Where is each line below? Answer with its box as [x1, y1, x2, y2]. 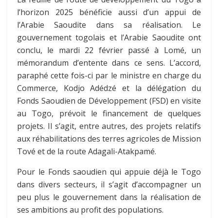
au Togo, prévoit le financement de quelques [17, 108, 201, 119]
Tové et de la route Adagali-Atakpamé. [17, 145, 156, 157]
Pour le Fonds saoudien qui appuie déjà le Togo [17, 166, 201, 177]
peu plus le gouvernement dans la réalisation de [17, 191, 201, 202]
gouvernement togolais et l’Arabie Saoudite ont [17, 32, 201, 43]
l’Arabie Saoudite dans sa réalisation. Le [17, 19, 201, 30]
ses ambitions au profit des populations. [17, 204, 163, 215]
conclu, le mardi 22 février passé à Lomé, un [17, 44, 201, 55]
